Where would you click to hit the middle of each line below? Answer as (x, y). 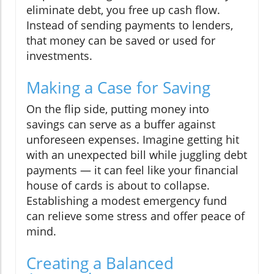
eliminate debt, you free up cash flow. (123, 10)
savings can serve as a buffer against (121, 124)
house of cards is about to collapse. (118, 186)
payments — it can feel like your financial (132, 170)
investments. (59, 56)
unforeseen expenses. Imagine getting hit (133, 140)
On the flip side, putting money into (118, 109)
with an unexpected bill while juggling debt (137, 155)
